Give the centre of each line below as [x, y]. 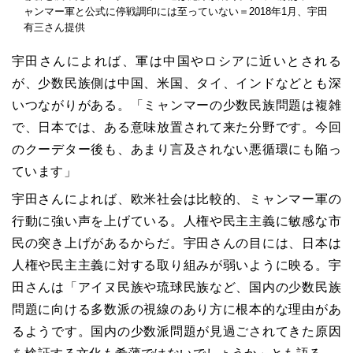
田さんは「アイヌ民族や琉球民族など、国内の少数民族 [176, 288]
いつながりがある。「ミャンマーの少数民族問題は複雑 [176, 106]
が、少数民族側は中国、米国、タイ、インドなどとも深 [176, 84]
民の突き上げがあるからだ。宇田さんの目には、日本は [176, 243]
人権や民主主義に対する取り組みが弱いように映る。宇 [176, 266]
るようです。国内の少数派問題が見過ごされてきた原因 [176, 332]
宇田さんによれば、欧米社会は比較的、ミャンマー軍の [176, 199]
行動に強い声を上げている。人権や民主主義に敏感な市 [176, 221]
